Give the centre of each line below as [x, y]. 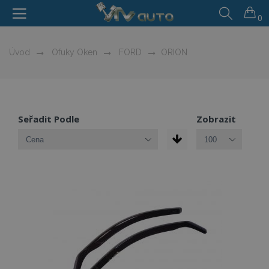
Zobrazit [216, 119]
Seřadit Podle [49, 119]
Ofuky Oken [73, 52]
